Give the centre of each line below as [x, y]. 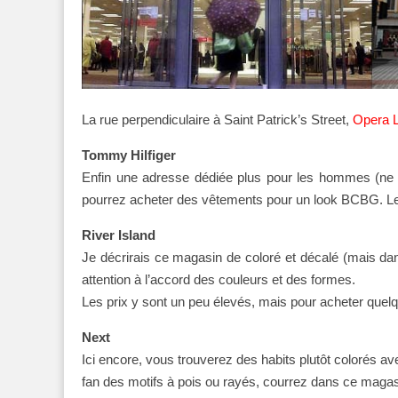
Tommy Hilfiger [129, 155]
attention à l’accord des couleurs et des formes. [219, 279]
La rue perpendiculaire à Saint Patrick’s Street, [217, 119]
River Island [119, 235]
